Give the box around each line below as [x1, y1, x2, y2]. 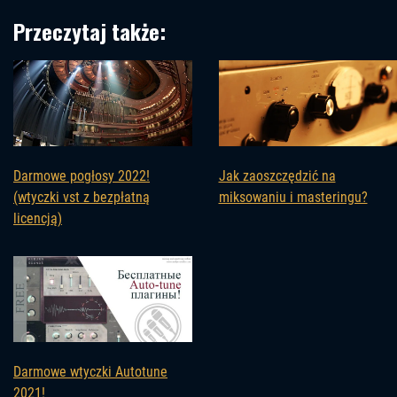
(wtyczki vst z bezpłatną [13, 189, 150, 206]
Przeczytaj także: [13, 15, 166, 48]
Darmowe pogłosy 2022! [13, 167, 150, 185]
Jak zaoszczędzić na [218, 167, 336, 185]
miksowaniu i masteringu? [218, 189, 368, 206]
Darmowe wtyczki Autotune [13, 363, 167, 381]
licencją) [13, 210, 62, 228]
